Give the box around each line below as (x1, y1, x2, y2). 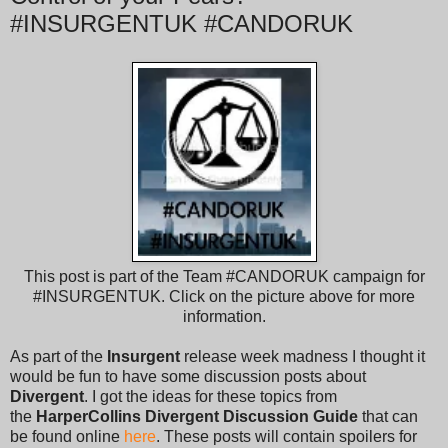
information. (182, 307, 266, 325)
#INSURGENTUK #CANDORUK (10, 9, 353, 37)
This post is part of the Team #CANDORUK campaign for (23, 267, 425, 285)
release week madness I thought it (180, 347, 425, 365)
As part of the (10, 347, 107, 365)
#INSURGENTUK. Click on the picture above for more (33, 287, 415, 305)
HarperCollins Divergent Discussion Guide (36, 407, 358, 425)
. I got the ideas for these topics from (84, 387, 337, 405)
